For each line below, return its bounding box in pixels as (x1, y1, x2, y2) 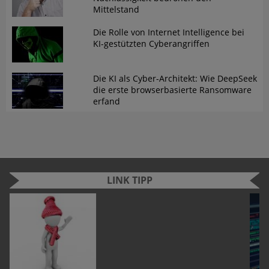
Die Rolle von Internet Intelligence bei (92, 26, 244, 38)
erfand (92, 95, 120, 107)
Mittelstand (92, 4, 139, 16)
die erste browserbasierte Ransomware (92, 83, 252, 95)
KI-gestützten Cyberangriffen (92, 38, 210, 50)
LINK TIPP (106, 173, 153, 187)
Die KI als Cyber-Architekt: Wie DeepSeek (92, 72, 257, 84)
